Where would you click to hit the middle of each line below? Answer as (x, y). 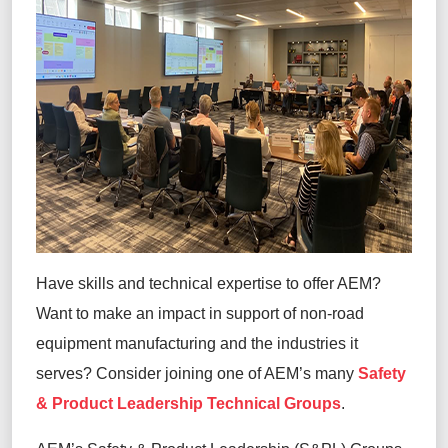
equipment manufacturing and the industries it (197, 343)
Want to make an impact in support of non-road (200, 313)
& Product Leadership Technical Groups (188, 403)
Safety (382, 373)
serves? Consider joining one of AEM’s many (197, 373)
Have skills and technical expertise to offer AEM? (208, 283)
